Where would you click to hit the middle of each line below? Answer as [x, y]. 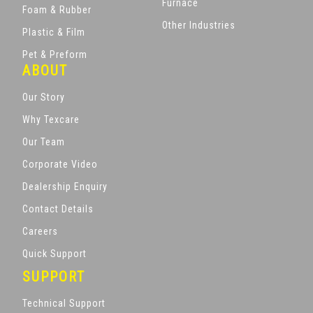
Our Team [44, 141]
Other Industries [199, 25]
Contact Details [58, 209]
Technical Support [64, 303]
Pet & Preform [55, 54]
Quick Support [54, 253]
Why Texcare [51, 119]
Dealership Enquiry [65, 186]
